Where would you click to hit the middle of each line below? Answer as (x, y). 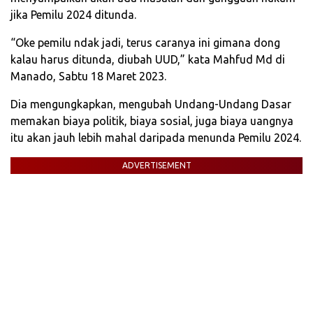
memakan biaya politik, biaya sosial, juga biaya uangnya (152, 121)
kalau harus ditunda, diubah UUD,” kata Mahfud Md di (148, 60)
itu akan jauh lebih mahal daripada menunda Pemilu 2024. (156, 138)
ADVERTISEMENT (156, 166)
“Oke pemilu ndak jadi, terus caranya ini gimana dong (145, 43)
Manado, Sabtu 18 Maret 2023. (88, 77)
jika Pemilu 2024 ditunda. (73, 15)
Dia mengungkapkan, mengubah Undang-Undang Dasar (151, 104)
